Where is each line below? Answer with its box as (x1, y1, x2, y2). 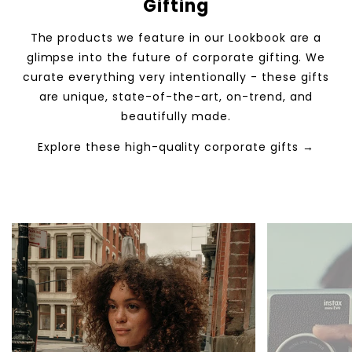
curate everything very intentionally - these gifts (23, 69, 329, 86)
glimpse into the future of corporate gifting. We (26, 49, 326, 66)
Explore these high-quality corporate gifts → (38, 139, 314, 156)
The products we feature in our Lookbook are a (30, 30, 322, 46)
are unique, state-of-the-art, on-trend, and (38, 89, 313, 105)
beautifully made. (121, 108, 231, 125)
